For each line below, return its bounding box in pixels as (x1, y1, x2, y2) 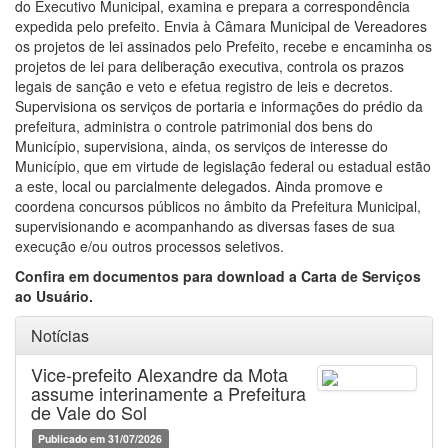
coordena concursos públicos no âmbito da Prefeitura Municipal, (15, 196, 421, 216)
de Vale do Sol (31, 399, 147, 425)
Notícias (31, 324, 89, 347)
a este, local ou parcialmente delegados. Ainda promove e (15, 176, 383, 196)
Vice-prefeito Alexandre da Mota (31, 361, 288, 387)
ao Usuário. (15, 286, 93, 306)
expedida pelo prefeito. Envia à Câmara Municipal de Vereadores (15, 16, 427, 36)
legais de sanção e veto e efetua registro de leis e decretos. (15, 76, 393, 96)
